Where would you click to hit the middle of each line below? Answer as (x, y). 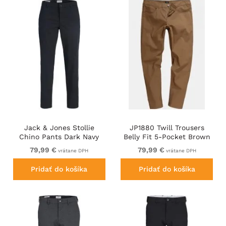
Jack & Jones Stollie (59, 127)
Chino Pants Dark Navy (59, 136)
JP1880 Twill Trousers (167, 127)
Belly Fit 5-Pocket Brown (167, 136)
